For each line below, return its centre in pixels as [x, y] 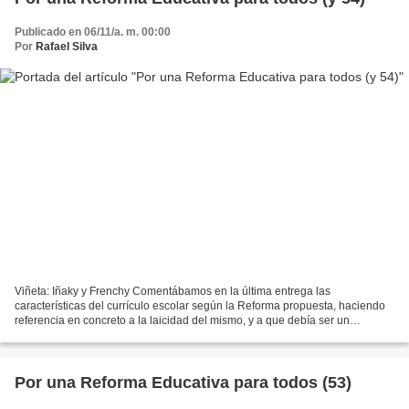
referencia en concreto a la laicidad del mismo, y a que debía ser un [182, 320]
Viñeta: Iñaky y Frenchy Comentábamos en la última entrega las [173, 291]
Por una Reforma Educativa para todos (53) [183, 382]
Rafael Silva [67, 47]
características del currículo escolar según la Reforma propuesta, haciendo [200, 305]
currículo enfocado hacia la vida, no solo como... [134, 335]
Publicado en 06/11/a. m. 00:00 [93, 32]
